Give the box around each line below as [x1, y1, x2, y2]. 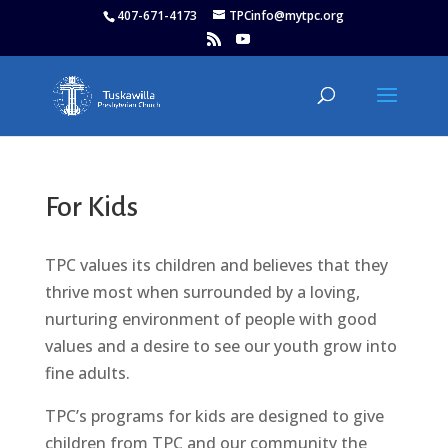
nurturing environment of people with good [44, 308, 377, 330]
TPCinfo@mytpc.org [229, 7, 345, 24]
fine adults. [44, 362, 130, 384]
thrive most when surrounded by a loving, [44, 281, 360, 303]
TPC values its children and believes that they [44, 254, 388, 276]
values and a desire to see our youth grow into [44, 335, 397, 357]
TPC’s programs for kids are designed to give [44, 405, 384, 427]
